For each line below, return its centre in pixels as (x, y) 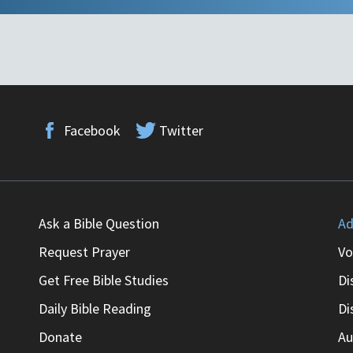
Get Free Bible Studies (104, 281)
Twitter (181, 131)
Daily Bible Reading (95, 309)
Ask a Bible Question (99, 224)
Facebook (92, 131)
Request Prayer (84, 252)
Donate (60, 337)
